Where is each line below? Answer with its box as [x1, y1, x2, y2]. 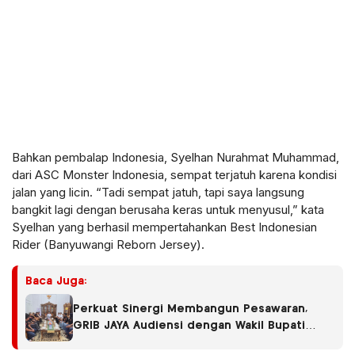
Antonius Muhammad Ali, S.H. [73, 336, 239, 348]
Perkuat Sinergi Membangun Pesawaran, [73, 303, 307, 315]
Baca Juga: [25, 275, 87, 287]
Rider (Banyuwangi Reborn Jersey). [12, 236, 204, 252]
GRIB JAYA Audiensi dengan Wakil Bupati [73, 319, 305, 331]
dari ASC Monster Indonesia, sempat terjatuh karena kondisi [12, 166, 337, 182]
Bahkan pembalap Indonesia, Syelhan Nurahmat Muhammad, [12, 149, 339, 165]
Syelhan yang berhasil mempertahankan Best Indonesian [12, 219, 317, 235]
